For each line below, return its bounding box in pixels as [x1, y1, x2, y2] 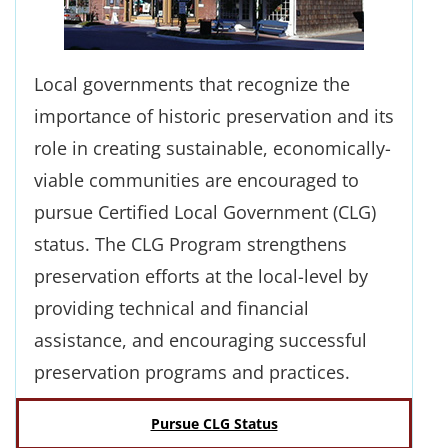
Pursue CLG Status [150, 415, 278, 433]
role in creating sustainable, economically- [34, 136, 391, 160]
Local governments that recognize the [34, 72, 350, 96]
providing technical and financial [34, 296, 309, 320]
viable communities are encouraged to [34, 168, 359, 192]
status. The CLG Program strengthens [34, 232, 347, 256]
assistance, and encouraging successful [34, 328, 367, 352]
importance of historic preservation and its [34, 104, 394, 128]
